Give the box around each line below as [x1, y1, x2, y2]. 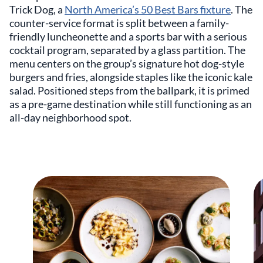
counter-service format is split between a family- [9, 16, 229, 29]
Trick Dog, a [9, 2, 65, 16]
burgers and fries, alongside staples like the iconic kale [9, 70, 252, 83]
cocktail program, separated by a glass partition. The [9, 43, 245, 56]
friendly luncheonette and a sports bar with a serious [9, 29, 247, 43]
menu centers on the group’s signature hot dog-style [9, 56, 244, 70]
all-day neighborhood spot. [9, 110, 131, 124]
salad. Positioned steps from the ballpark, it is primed [9, 83, 249, 97]
